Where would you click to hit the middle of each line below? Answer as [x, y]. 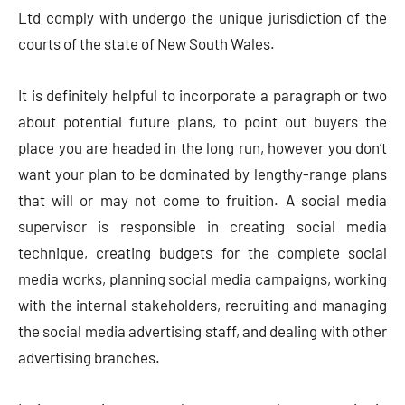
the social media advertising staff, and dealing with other [202, 331]
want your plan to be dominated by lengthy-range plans [202, 174]
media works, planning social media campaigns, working [202, 279]
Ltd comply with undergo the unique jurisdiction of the [202, 18]
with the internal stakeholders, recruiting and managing [202, 305]
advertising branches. [89, 358]
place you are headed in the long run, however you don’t [202, 148]
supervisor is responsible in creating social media [202, 226]
